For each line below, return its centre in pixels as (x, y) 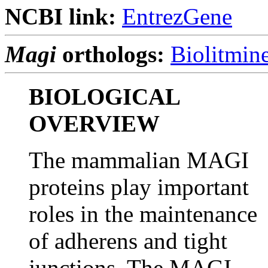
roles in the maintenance (143, 214)
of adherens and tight (128, 241)
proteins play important (139, 187)
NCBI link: (60, 16)
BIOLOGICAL (104, 97)
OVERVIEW (94, 124)
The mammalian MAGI (139, 160)
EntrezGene (177, 16)
